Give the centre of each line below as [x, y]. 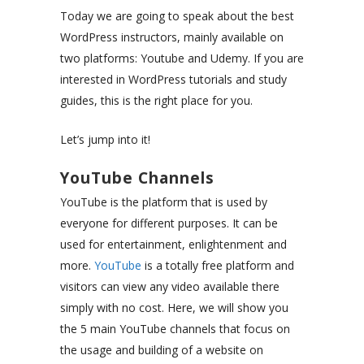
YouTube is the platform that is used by [164, 202]
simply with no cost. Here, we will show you [174, 308]
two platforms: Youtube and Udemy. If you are [182, 58]
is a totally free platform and [218, 266]
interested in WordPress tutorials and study [173, 80]
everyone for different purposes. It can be [169, 223]
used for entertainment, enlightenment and [173, 245]
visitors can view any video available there [170, 287]
